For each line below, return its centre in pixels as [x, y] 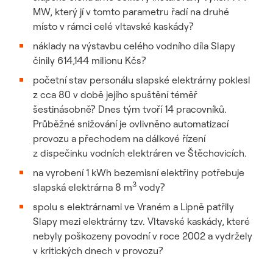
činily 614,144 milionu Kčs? [90, 60]
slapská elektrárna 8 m [83, 187]
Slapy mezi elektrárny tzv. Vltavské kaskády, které [141, 221]
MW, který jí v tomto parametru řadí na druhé [131, 12]
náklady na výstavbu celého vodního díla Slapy [134, 46]
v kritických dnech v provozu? [98, 250]
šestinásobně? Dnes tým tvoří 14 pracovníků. [130, 109]
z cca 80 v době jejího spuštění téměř [115, 94]
